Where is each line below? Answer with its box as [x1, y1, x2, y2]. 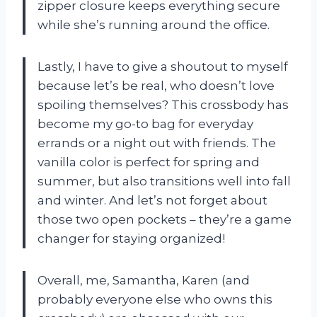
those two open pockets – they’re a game [38, 212, 292, 227]
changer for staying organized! [38, 231, 225, 246]
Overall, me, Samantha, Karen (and [38, 273, 250, 288]
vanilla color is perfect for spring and [38, 155, 260, 170]
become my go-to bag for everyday [38, 117, 253, 132]
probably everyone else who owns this [38, 292, 272, 307]
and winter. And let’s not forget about [38, 193, 267, 208]
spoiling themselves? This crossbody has [38, 98, 289, 113]
